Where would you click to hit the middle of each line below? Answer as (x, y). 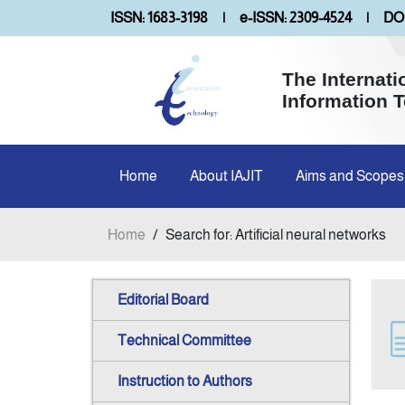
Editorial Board (163, 300)
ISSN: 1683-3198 (159, 18)
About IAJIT (226, 176)
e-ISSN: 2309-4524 (296, 18)
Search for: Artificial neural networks (276, 234)
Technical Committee (184, 341)
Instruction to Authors (185, 381)
